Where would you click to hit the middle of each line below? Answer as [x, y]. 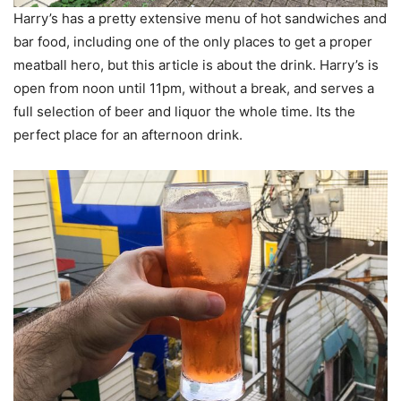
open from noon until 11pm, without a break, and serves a [194, 89]
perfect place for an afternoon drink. [130, 135]
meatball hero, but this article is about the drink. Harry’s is [196, 65]
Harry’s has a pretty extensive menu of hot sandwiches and [200, 19]
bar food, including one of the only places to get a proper [193, 42]
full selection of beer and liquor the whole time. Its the [184, 112]
